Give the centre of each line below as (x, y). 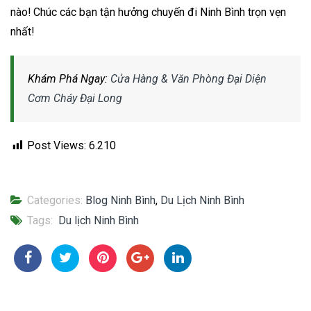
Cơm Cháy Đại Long (75, 98)
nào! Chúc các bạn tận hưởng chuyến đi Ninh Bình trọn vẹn (148, 12)
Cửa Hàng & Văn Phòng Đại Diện (188, 78)
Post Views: (57, 145)
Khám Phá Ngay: (69, 78)
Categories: (55, 201)
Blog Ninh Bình (120, 201)
